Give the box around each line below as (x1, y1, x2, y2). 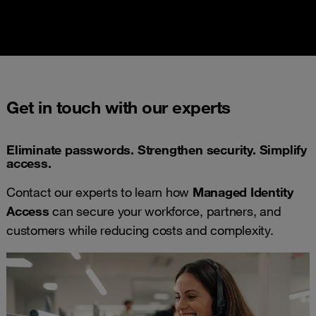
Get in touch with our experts (6, 97, 231, 119)
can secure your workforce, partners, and (49, 203, 281, 219)
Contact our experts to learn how (6, 184, 193, 200)
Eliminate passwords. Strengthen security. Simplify (6, 142, 307, 158)
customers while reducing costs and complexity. (6, 222, 274, 238)
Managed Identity (192, 184, 293, 200)
